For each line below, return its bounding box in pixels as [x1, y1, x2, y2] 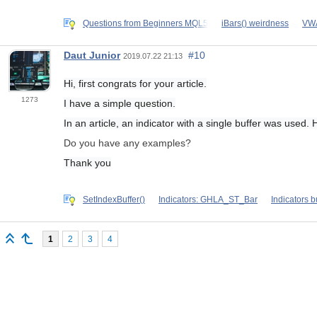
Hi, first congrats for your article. [64, 78, 207, 90]
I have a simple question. [64, 98, 175, 110]
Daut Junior [64, 50, 120, 62]
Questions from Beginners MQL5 [83, 18, 208, 29]
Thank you [64, 157, 111, 169]
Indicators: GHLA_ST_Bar [158, 195, 258, 205]
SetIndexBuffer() [83, 195, 145, 205]
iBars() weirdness [221, 18, 289, 29]
